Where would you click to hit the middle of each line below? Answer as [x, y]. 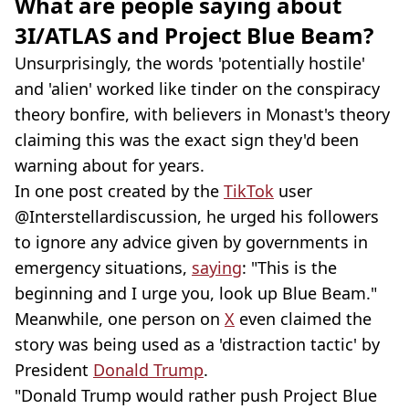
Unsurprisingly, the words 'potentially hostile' [190, 63]
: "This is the [289, 268]
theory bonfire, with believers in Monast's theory [202, 115]
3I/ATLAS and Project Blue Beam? [194, 36]
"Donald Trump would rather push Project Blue [196, 396]
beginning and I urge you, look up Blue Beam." [196, 294]
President [54, 370]
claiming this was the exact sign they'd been [187, 140]
